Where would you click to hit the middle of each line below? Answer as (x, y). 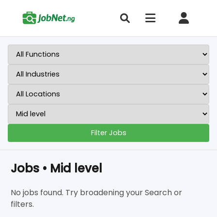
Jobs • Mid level (57, 168)
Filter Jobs (108, 133)
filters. (23, 204)
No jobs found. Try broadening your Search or (97, 193)
